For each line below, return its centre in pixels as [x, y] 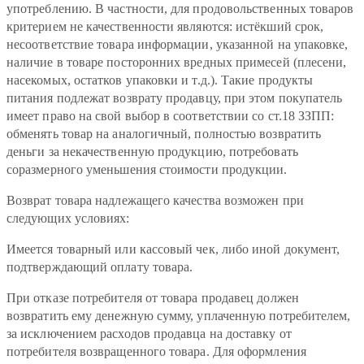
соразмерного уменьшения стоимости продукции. [147, 170]
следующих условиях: [68, 219]
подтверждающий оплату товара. [100, 267]
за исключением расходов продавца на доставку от [149, 334]
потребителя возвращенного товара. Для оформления [156, 352]
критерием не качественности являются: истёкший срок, [165, 27]
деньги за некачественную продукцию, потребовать [152, 152]
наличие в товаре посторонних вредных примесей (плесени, [177, 63]
